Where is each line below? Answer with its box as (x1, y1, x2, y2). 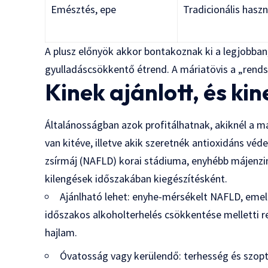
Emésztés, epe (51, 2, 117, 16)
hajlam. (45, 226, 78, 240)
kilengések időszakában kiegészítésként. (45, 172, 228, 186)
